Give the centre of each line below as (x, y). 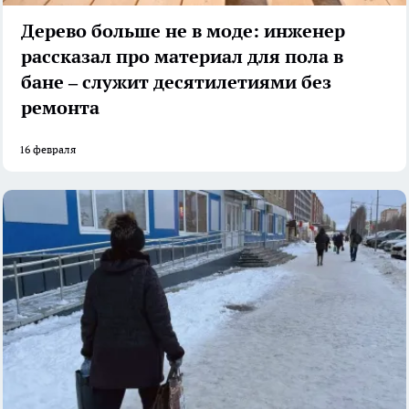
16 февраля (47, 150)
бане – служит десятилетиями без (176, 83)
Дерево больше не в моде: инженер (183, 31)
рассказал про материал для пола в (182, 57)
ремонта (60, 108)
